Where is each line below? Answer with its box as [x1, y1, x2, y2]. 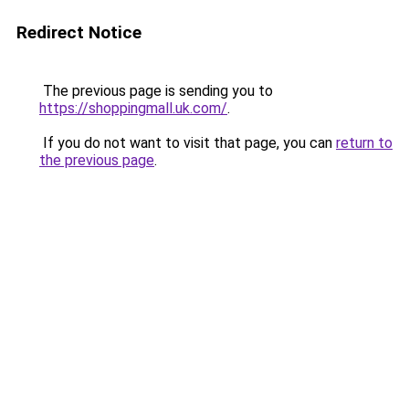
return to [336, 134, 393, 152]
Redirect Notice [16, 22, 142, 43]
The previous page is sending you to [39, 82, 273, 100]
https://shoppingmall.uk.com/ [39, 100, 227, 117]
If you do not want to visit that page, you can [39, 134, 336, 152]
